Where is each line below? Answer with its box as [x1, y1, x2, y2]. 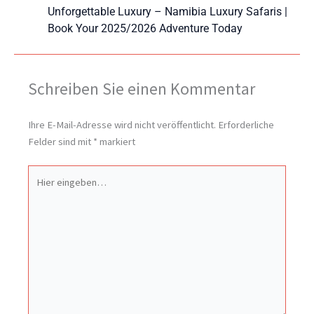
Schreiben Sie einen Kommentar [28, 78, 255, 99]
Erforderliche [218, 118, 274, 131]
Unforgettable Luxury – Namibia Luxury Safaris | [48, 4, 287, 18]
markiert [97, 135, 135, 148]
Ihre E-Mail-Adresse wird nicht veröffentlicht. [28, 118, 216, 131]
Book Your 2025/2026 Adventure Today [48, 21, 243, 35]
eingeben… [27, 183, 77, 196]
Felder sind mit [28, 135, 93, 148]
